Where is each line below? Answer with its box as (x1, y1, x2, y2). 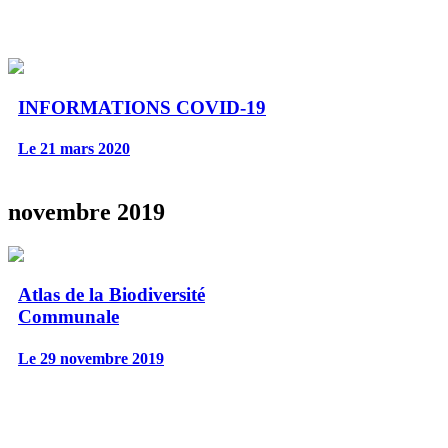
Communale (18, 306, 119, 328)
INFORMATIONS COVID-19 (18, 96, 266, 118)
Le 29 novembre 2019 (18, 349, 164, 367)
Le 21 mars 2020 (18, 139, 130, 157)
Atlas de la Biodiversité (18, 284, 205, 306)
